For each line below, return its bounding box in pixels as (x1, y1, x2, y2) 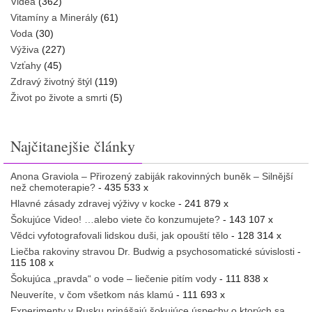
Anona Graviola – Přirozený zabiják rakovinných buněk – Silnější (10, 170, 293, 182)
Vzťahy (10, 59, 41, 71)
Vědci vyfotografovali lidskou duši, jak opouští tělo (10, 229, 228, 241)
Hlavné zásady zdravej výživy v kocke (10, 197, 175, 209)
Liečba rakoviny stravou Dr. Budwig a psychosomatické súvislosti (10, 245, 295, 257)
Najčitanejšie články (10, 135, 135, 156)
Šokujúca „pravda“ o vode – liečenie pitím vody (10, 272, 217, 284)
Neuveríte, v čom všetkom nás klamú (10, 288, 173, 300)
